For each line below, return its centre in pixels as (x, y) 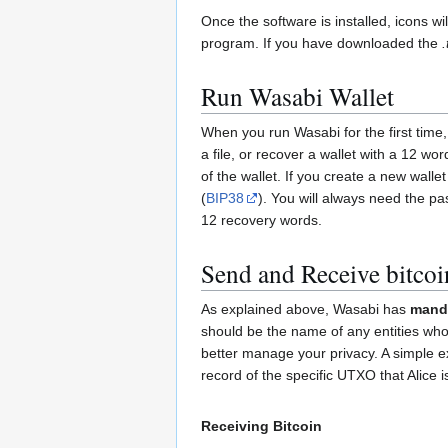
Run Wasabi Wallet (297, 95)
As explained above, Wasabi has (305, 309)
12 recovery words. (261, 219)
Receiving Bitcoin (261, 426)
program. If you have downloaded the (321, 42)
